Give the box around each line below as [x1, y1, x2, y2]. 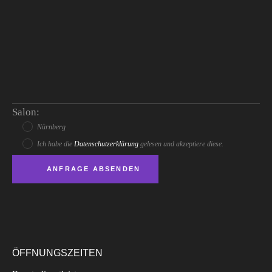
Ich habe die [37, 139, 74, 148]
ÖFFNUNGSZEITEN [12, 248, 103, 259]
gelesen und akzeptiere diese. [138, 139, 223, 148]
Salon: [12, 106, 39, 118]
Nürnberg [37, 122, 66, 131]
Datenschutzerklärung [74, 139, 138, 148]
